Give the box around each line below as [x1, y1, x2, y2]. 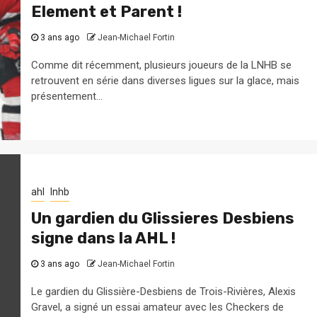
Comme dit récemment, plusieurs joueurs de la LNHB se [30, 58, 292, 71]
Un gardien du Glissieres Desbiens [30, 208, 294, 228]
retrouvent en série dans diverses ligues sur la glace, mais [30, 74, 299, 87]
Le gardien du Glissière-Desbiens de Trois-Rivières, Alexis [30, 284, 296, 298]
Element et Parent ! [30, 1, 182, 21]
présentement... [30, 89, 103, 103]
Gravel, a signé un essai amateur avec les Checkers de [30, 300, 284, 313]
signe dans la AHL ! [30, 228, 175, 248]
